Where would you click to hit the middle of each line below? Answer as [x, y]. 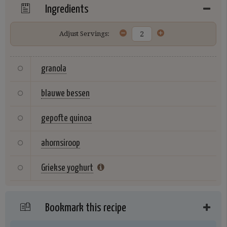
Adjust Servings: [84, 34]
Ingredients [66, 9]
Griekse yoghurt [67, 168]
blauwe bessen [65, 93]
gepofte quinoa [66, 118]
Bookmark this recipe [85, 208]
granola [54, 68]
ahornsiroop [61, 143]
